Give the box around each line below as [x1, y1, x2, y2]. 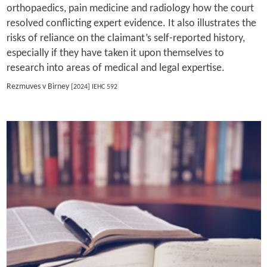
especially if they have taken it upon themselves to [6, 47, 224, 59]
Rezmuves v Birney [6, 82, 69, 92]
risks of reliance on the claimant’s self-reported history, [6, 32, 245, 44]
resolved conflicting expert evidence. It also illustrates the [6, 17, 256, 29]
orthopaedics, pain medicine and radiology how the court [6, 2, 254, 14]
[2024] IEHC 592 [69, 83, 119, 91]
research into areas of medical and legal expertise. [6, 62, 225, 74]
